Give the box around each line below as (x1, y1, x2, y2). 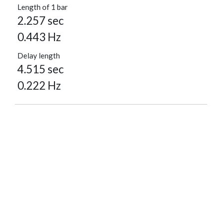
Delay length (17, 51, 60, 60)
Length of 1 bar (17, 2, 68, 12)
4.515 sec (17, 62, 64, 76)
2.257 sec (17, 14, 64, 28)
